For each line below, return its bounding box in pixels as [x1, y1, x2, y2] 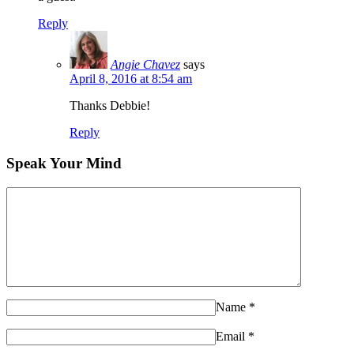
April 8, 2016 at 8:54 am [70, 72, 192, 86]
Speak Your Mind [6, 154, 122, 171]
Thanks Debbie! [70, 99, 150, 113]
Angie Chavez [111, 58, 180, 72]
